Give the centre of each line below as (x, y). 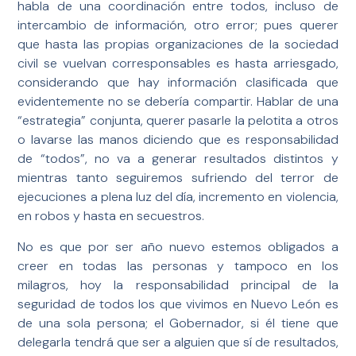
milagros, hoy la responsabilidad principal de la (178, 284)
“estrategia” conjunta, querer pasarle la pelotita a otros (178, 121)
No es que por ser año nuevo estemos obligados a (178, 246)
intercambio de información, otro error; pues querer (178, 25)
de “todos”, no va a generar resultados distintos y (178, 159)
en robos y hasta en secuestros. (111, 216)
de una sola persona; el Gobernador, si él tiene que (178, 323)
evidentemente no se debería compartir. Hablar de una (178, 102)
